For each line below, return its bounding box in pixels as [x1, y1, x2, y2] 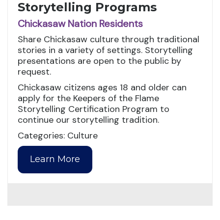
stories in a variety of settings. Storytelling [18, 44, 193, 56]
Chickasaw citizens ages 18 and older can [18, 82, 187, 94]
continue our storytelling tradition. [18, 114, 159, 126]
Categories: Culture [18, 130, 98, 142]
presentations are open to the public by [18, 55, 181, 67]
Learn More [30, 154, 81, 165]
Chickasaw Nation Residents [18, 17, 143, 30]
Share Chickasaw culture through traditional [18, 33, 199, 46]
